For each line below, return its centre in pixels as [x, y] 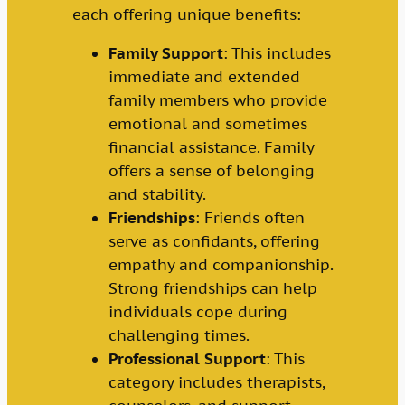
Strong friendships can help [212, 288]
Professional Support [187, 358]
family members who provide [217, 100]
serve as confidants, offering [214, 241]
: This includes [277, 53]
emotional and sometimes [207, 123]
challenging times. [179, 335]
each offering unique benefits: [186, 14]
